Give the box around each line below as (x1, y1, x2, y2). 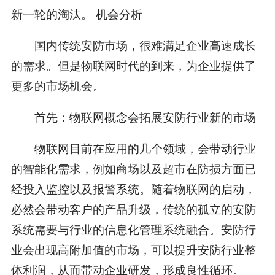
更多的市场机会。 (10, 77, 104, 94)
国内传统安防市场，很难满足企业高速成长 (10, 36, 256, 53)
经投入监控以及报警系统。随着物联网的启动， (10, 179, 256, 196)
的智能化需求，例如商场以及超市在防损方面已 (10, 159, 256, 176)
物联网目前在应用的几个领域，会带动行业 (10, 139, 256, 156)
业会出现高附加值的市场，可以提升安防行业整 (10, 240, 256, 257)
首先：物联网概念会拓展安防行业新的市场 (10, 107, 256, 125)
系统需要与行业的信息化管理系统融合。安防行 (10, 220, 256, 237)
